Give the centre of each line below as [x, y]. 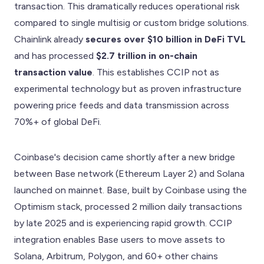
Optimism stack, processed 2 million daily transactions [128, 206]
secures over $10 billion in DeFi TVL [166, 39]
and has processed [55, 55]
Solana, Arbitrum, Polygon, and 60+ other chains [116, 256]
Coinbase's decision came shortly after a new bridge [125, 157]
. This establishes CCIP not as [156, 72]
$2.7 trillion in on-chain [147, 55]
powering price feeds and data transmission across [122, 105]
